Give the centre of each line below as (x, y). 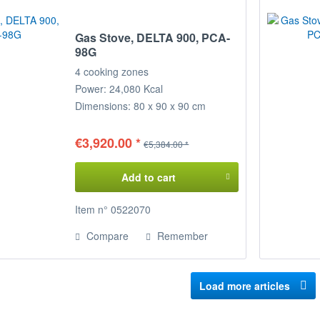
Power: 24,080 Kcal (119, 89)
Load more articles (244, 286)
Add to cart (148, 177)
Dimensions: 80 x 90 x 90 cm (141, 106)
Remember (183, 236)
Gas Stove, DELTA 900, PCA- (153, 38)
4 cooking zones (112, 72)
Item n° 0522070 (113, 210)
